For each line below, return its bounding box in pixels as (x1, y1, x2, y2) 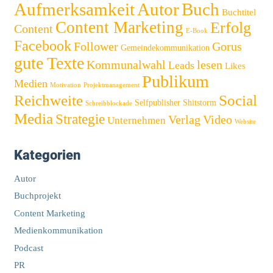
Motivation (49, 81, 81, 88)
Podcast (13, 243, 43, 253)
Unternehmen (107, 114, 166, 126)
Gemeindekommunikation (120, 43, 210, 52)
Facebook (13, 37, 71, 54)
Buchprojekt (13, 191, 61, 201)
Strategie (55, 110, 105, 127)
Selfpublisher (134, 97, 180, 107)
